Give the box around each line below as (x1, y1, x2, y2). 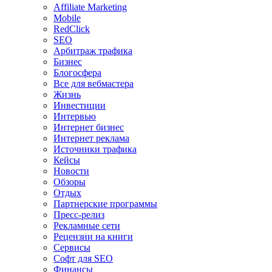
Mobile (53, 12, 81, 23)
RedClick (53, 23, 90, 34)
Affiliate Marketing (53, 1, 127, 12)
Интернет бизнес (53, 121, 124, 132)
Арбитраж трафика (53, 45, 132, 56)
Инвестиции (53, 100, 106, 110)
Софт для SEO (53, 253, 113, 263)
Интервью (53, 110, 96, 121)
